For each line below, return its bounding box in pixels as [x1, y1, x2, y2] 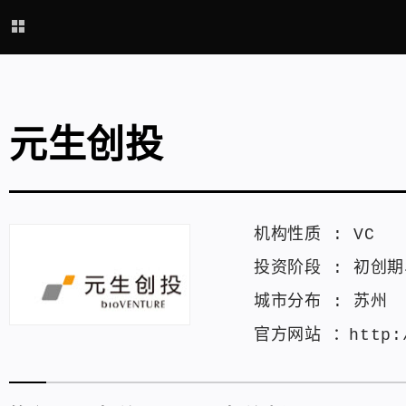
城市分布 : [254, 293, 353, 311]
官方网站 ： [254, 326, 350, 344]
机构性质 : [254, 226, 353, 244]
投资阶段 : [254, 259, 353, 277]
